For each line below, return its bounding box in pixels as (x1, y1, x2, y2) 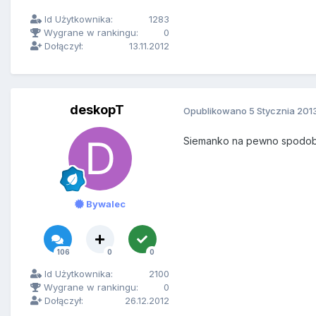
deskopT (70, 102, 124, 118)
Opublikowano (183, 104, 249, 116)
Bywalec (83, 198, 126, 210)
